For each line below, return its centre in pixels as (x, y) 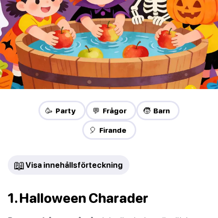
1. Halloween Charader (78, 198)
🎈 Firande (108, 130)
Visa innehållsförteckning (74, 165)
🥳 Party (61, 111)
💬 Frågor (109, 111)
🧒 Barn (156, 111)
